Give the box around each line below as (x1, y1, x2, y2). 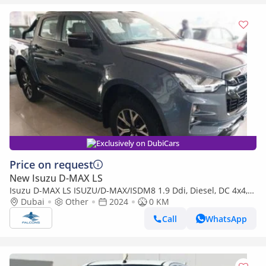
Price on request (9, 157, 93, 172)
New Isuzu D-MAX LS (9, 172, 103, 185)
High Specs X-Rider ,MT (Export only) (9, 196, 153, 207)
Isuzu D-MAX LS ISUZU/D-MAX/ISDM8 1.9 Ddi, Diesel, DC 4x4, (9, 185, 248, 196)
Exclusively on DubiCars (96, 138, 179, 148)
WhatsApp (205, 213, 247, 224)
